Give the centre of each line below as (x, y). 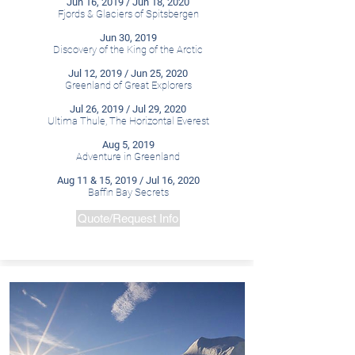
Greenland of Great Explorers (128, 85)
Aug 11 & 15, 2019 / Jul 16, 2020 (128, 180)
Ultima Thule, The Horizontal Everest (128, 121)
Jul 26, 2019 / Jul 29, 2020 (128, 109)
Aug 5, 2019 (128, 145)
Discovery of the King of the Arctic (128, 50)
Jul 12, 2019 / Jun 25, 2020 (128, 73)
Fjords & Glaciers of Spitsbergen (128, 14)
